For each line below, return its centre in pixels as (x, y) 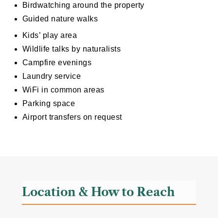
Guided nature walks (60, 19)
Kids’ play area (50, 36)
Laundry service (52, 76)
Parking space (49, 104)
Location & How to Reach (98, 192)
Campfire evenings (57, 63)
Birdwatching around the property (83, 5)
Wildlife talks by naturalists (72, 49)
